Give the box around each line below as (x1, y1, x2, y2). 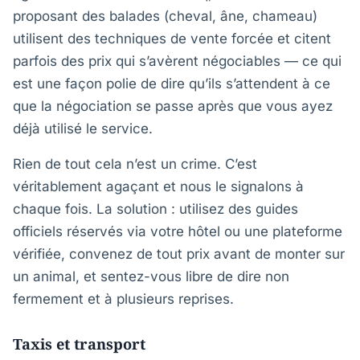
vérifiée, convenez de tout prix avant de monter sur (13, 246, 345, 262)
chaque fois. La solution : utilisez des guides (13, 201, 298, 217)
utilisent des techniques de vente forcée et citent (13, 31, 331, 47)
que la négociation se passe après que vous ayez (13, 98, 333, 114)
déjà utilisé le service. (13, 121, 153, 137)
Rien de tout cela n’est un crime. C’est (13, 156, 257, 172)
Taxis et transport (13, 334, 145, 354)
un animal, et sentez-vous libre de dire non (13, 268, 289, 284)
